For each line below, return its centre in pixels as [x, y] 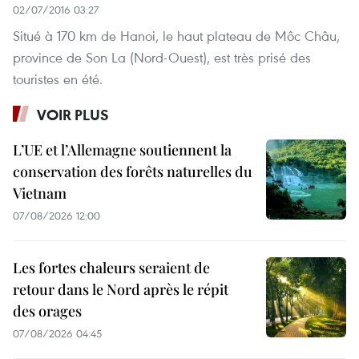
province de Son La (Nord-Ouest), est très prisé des [162, 57]
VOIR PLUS [73, 114]
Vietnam [40, 193]
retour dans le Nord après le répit [121, 289]
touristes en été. [58, 79]
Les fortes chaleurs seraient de [111, 267]
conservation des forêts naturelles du [133, 171]
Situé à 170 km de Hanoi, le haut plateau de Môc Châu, [176, 35]
